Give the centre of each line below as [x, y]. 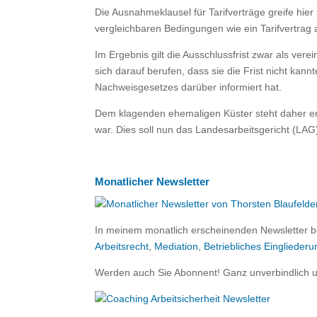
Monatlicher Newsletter [152, 181]
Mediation [177, 246]
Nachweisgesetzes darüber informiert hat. [189, 87]
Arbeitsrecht [122, 246]
